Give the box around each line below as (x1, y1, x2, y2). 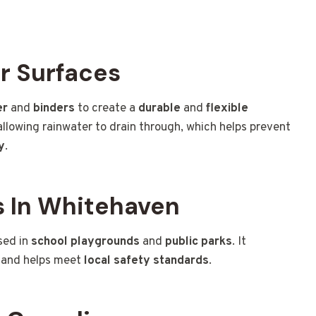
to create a (75, 101, 138, 117)
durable (138, 101, 181, 117)
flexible (206, 101, 248, 117)
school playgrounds (31, 234, 140, 250)
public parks (165, 234, 232, 250)
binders (33, 101, 75, 117)
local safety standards (84, 253, 209, 269)
